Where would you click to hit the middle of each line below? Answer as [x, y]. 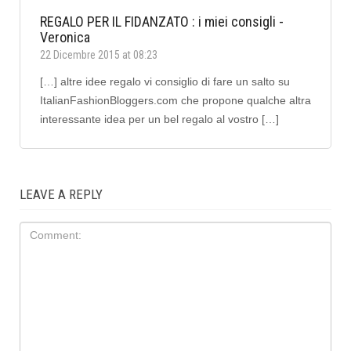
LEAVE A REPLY [61, 194]
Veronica [65, 37]
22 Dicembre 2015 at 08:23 [99, 54]
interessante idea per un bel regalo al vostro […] [159, 119]
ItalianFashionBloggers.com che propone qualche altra [175, 100]
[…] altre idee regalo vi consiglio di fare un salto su [165, 81]
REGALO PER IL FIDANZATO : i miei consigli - [162, 21]
